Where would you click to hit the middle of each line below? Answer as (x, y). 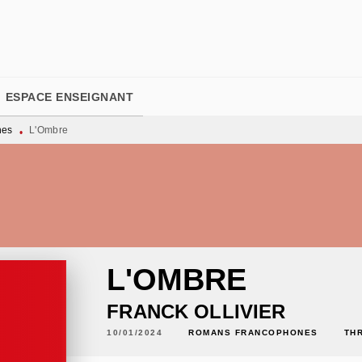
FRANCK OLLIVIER (196, 311)
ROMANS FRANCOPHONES (253, 332)
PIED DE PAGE (72, 27)
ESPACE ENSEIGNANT (69, 97)
